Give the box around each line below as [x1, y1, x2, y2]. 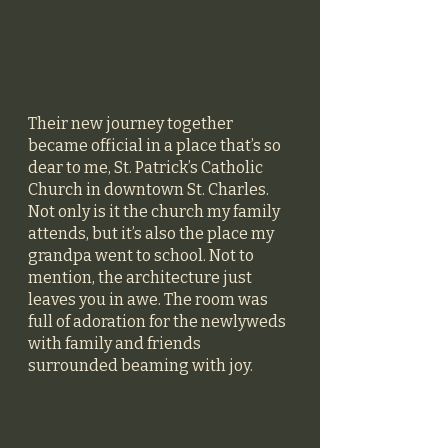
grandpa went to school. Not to [28, 245, 257, 265]
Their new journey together [28, 113, 236, 133]
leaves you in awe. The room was [28, 289, 271, 309]
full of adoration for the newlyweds [28, 311, 289, 331]
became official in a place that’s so [28, 135, 284, 155]
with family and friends [28, 333, 204, 353]
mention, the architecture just [28, 267, 255, 287]
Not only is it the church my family [28, 201, 283, 221]
